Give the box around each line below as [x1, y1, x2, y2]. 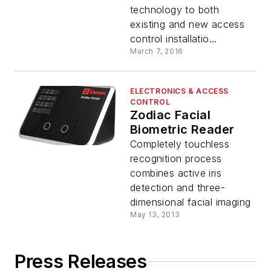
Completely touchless [130, 138, 229, 151]
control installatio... [130, 33, 217, 45]
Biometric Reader [130, 122, 235, 137]
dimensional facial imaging [130, 196, 251, 209]
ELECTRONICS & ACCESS [130, 87, 229, 96]
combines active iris [130, 167, 221, 180]
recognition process [130, 152, 222, 165]
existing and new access [130, 18, 245, 31]
